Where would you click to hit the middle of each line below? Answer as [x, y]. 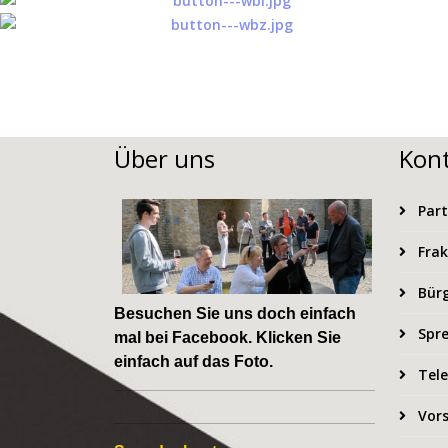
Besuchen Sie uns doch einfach [235, 313]
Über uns [164, 158]
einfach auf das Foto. [193, 361]
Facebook [210, 337]
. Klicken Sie [294, 337]
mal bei [143, 337]
